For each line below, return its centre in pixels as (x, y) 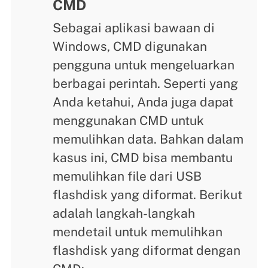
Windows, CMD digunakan (130, 47)
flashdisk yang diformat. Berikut (148, 195)
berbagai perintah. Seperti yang (146, 84)
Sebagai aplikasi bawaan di (134, 28)
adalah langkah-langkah (124, 214)
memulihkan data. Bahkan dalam (148, 139)
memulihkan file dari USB (127, 176)
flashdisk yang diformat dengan (147, 251)
